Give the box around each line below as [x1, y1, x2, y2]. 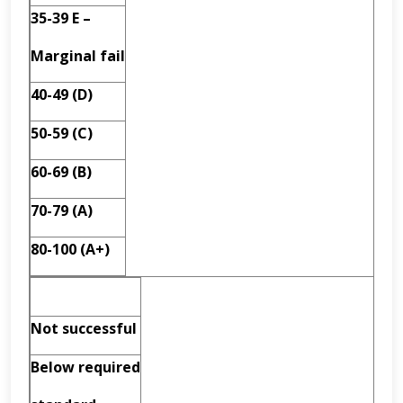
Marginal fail [31, 46, 125, 66]
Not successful [31, 318, 137, 338]
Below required [31, 357, 140, 377]
